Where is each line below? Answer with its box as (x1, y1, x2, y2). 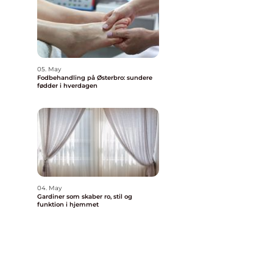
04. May (37, 184, 62, 192)
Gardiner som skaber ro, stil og (37, 193, 132, 200)
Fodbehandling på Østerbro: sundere (37, 74, 152, 82)
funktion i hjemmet (37, 200, 99, 208)
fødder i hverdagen (37, 82, 97, 90)
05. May (37, 65, 61, 73)
